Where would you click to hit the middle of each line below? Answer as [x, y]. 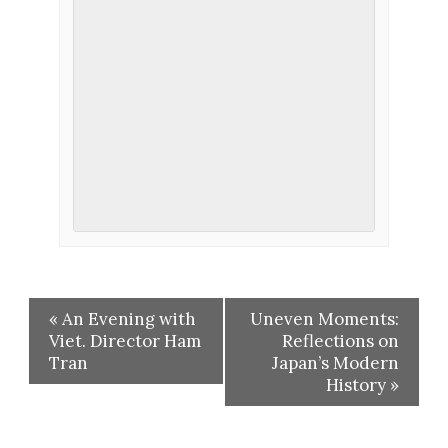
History [358, 384]
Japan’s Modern [336, 362]
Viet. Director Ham [124, 340]
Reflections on [341, 340]
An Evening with [126, 318]
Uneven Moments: [325, 318]
